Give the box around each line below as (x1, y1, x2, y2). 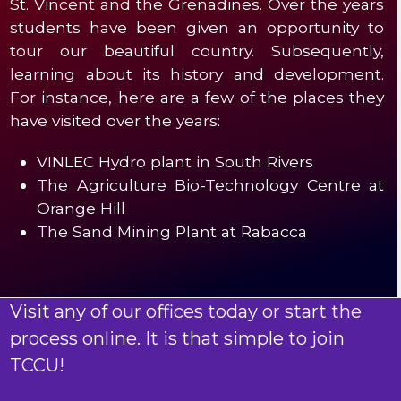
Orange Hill (37, 198, 126, 218)
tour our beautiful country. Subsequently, (10, 40, 385, 60)
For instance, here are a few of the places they (10, 87, 385, 107)
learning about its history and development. (10, 64, 385, 83)
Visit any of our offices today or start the (10, 300, 363, 322)
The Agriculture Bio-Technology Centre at (37, 175, 385, 194)
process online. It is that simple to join (10, 327, 346, 349)
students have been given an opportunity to (10, 17, 385, 37)
